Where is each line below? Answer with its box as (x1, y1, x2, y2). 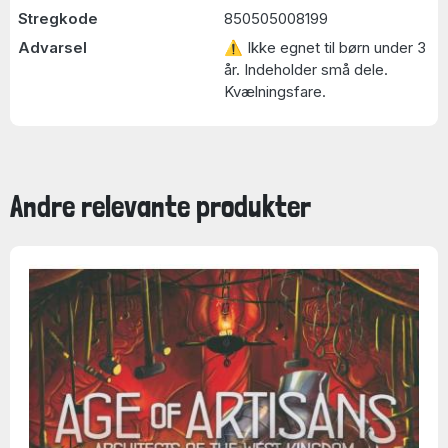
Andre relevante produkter (10, 188, 311, 224)
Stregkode (17, 8, 98, 28)
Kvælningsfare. (224, 82, 326, 101)
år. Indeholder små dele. (224, 60, 388, 79)
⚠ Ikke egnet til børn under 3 (224, 38, 426, 57)
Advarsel (17, 38, 87, 57)
